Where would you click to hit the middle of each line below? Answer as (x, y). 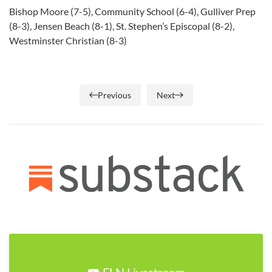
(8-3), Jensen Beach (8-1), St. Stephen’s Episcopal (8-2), (122, 26)
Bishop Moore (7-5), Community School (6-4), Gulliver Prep (132, 11)
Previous (114, 95)
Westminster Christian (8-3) (68, 40)
